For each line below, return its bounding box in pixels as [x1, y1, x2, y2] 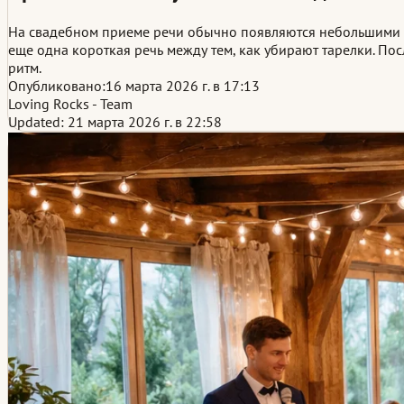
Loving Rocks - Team [8, 94, 133, 113]
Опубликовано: [8, 76, 106, 95]
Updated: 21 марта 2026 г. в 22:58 [8, 112, 222, 131]
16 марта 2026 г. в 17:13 [106, 76, 260, 95]
